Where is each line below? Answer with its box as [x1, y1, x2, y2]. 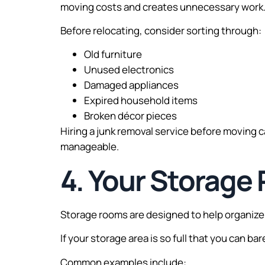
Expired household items [84, 93, 198, 108]
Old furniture [84, 47, 142, 62]
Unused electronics [84, 63, 174, 77]
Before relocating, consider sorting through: [60, 24, 261, 38]
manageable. [60, 140, 119, 154]
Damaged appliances [84, 78, 179, 92]
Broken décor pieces [84, 109, 177, 123]
